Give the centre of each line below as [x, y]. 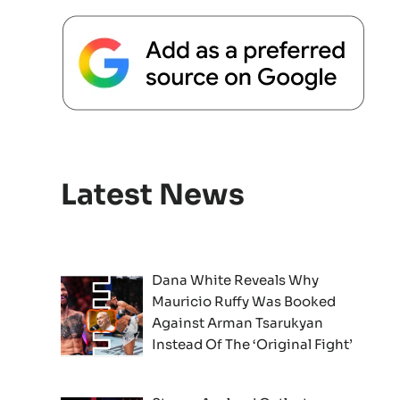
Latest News [152, 194]
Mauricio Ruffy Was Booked [244, 301]
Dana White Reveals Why [236, 279]
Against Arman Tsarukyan [238, 322]
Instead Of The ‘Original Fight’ [253, 344]
